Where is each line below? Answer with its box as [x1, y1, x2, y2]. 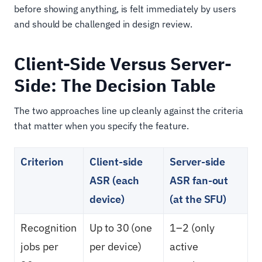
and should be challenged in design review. [14, 18, 192, 30]
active [170, 240, 198, 254]
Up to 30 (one [89, 221, 153, 235]
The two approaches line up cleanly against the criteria [14, 105, 243, 117]
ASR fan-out [170, 174, 229, 188]
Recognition [20, 221, 77, 235]
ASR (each [89, 174, 139, 188]
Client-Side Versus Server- [14, 52, 232, 75]
